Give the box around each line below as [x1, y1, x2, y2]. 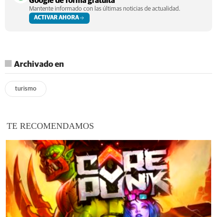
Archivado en [14, 60, 64, 69]
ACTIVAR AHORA [34, 15, 79, 21]
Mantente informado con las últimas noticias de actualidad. [29, 5, 180, 12]
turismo [15, 85, 36, 92]
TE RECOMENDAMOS [7, 121, 94, 131]
